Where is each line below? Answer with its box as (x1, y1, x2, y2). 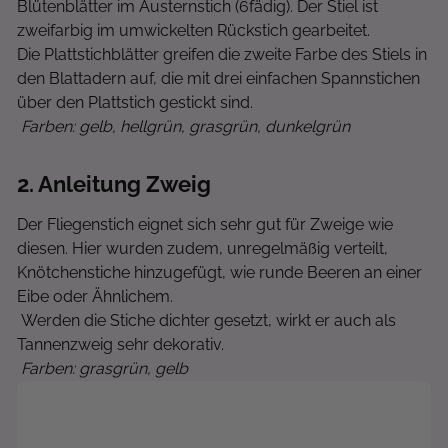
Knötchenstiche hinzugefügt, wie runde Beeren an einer (17, 263, 422, 282)
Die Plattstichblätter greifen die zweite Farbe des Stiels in (17, 45, 427, 64)
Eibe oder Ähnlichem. (17, 287, 173, 306)
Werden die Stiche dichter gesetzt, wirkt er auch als (17, 311, 396, 330)
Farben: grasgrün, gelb (17, 359, 188, 378)
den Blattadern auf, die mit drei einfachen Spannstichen (17, 69, 420, 88)
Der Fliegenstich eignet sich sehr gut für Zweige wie (17, 215, 393, 234)
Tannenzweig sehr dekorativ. (17, 335, 224, 354)
